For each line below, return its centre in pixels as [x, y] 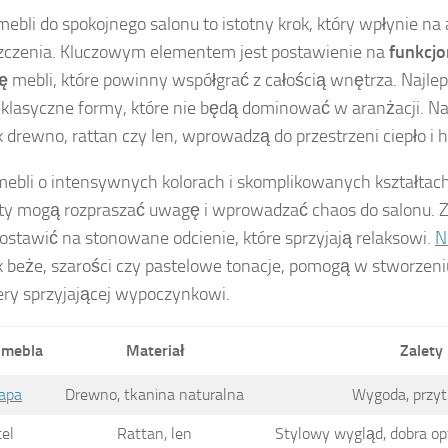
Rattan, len [154, 434]
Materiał [154, 351]
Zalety [421, 351]
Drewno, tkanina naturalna [154, 395]
